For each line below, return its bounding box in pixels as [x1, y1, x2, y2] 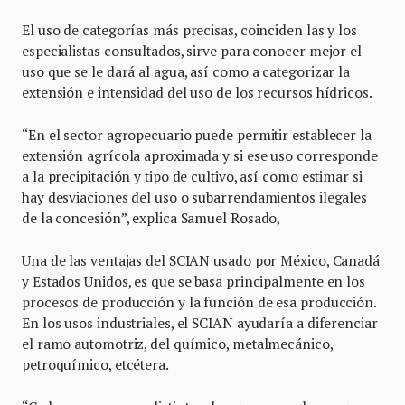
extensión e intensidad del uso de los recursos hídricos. [22, 83, 372, 102]
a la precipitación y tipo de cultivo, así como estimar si [22, 167, 363, 186]
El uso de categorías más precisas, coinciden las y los [22, 21, 357, 40]
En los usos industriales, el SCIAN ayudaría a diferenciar [22, 314, 378, 333]
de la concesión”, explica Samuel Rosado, [22, 209, 281, 228]
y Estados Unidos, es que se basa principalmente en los [22, 272, 365, 291]
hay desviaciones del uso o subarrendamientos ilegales [22, 188, 368, 207]
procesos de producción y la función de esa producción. [22, 293, 376, 312]
